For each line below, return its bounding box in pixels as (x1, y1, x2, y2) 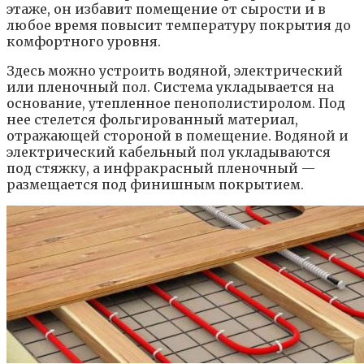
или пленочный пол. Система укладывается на (6, 78, 334, 95)
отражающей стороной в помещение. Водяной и (6, 127, 349, 144)
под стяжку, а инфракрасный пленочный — (6, 159, 315, 176)
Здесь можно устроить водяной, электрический (6, 62, 343, 79)
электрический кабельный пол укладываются (6, 143, 331, 160)
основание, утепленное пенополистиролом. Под (6, 94, 345, 111)
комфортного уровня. (6, 32, 161, 50)
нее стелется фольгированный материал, (6, 110, 298, 128)
